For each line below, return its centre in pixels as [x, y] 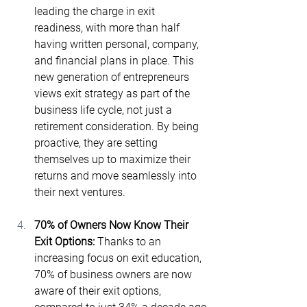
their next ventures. [80, 192]
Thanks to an [131, 242]
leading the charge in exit [96, 11]
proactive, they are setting [97, 143]
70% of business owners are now [114, 274]
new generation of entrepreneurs [113, 77]
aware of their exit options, [99, 291]
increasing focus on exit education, [119, 258]
